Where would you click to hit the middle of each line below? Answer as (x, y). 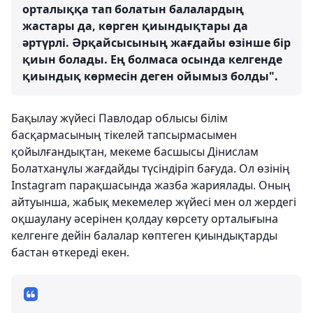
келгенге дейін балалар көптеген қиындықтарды (144, 236)
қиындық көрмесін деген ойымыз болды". (150, 77)
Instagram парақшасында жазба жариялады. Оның (151, 185)
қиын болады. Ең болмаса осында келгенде (152, 60)
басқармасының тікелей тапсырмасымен (124, 135)
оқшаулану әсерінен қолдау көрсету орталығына (145, 219)
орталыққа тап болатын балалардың (133, 9)
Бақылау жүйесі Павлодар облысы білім (119, 118)
